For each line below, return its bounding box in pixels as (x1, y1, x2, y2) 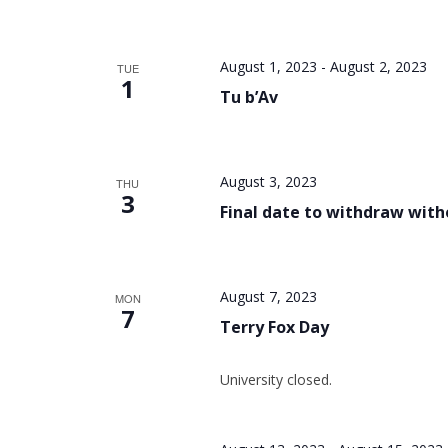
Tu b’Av (219, 86, 278, 108)
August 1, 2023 (219, 57, 317, 76)
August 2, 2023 (329, 57, 427, 76)
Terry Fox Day (219, 316, 329, 338)
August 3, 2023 (219, 172, 317, 191)
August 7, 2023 (219, 287, 317, 306)
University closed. (219, 370, 332, 389)
